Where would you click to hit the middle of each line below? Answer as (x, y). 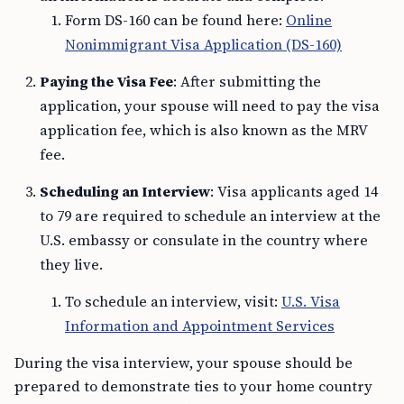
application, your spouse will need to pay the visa (210, 106)
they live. (71, 265)
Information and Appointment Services (200, 326)
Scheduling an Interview (125, 192)
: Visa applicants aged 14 (294, 192)
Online (309, 20)
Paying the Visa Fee (106, 82)
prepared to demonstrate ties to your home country (193, 386)
